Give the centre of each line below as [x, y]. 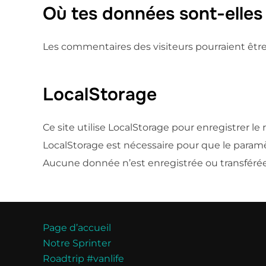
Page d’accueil [77, 227]
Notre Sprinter [77, 243]
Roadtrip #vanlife [83, 258]
